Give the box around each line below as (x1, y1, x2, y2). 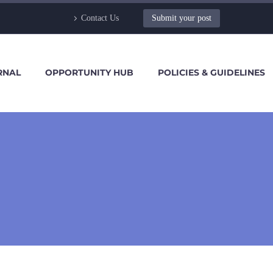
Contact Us (81, 13, 119, 23)
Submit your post (152, 13, 211, 23)
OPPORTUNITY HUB (45, 67, 133, 78)
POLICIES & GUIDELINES (158, 67, 265, 78)
